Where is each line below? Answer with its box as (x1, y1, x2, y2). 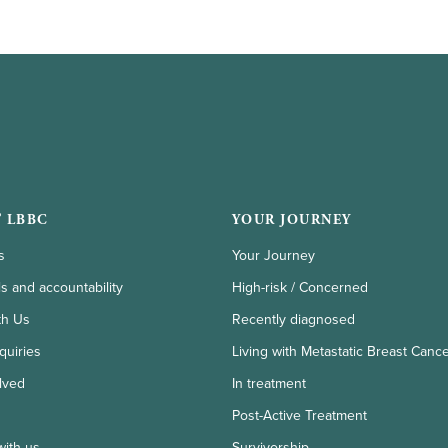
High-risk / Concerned (231, 277, 368, 299)
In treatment (231, 373, 306, 395)
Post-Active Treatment (231, 405, 367, 427)
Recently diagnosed (231, 309, 355, 331)
